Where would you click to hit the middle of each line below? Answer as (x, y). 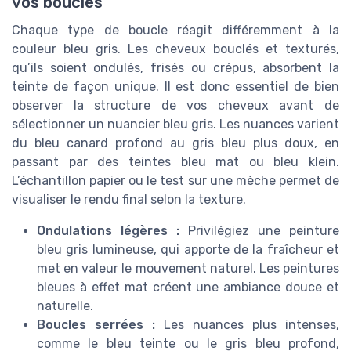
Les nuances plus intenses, (247, 325)
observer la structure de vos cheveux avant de (175, 106)
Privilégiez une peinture (259, 231)
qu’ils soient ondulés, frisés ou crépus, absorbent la (175, 68)
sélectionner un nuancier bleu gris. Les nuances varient (175, 125)
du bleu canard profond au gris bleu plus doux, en (175, 143)
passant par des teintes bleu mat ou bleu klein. (175, 162)
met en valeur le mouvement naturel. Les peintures (188, 269)
